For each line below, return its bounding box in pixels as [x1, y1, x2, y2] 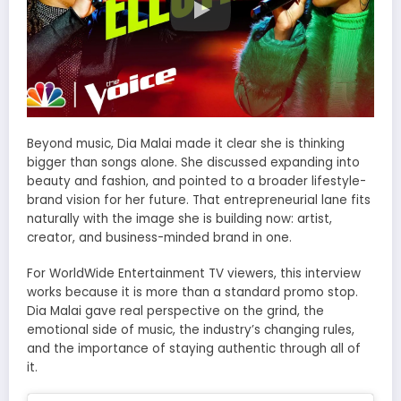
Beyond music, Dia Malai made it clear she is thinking [27, 135, 345, 153]
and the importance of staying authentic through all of [27, 340, 361, 358]
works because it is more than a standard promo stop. [27, 284, 358, 302]
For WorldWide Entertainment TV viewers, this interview [27, 265, 361, 283]
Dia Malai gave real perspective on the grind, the [27, 303, 324, 320]
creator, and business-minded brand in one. [27, 229, 292, 247]
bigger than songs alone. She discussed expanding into [27, 154, 360, 172]
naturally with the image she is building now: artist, [27, 210, 332, 228]
